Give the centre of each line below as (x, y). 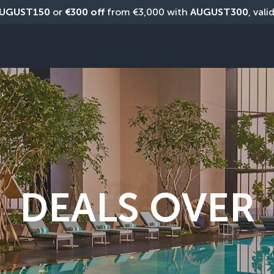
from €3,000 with (147, 12)
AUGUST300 (219, 12)
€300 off (84, 12)
